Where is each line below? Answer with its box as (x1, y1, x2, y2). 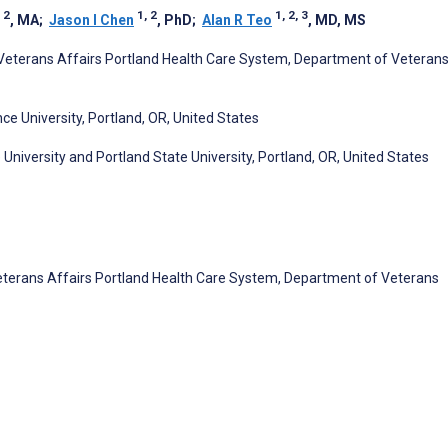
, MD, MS (308, 12, 366, 29)
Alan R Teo (202, 12, 272, 29)
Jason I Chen (49, 12, 134, 29)
